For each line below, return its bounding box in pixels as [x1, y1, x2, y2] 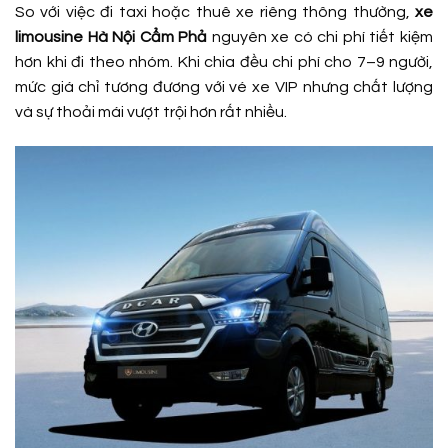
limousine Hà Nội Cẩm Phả [15, 29, 208, 46]
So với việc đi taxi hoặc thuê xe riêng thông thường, [15, 4, 415, 21]
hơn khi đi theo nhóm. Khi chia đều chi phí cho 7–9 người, [15, 54, 433, 71]
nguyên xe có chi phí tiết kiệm [207, 29, 434, 46]
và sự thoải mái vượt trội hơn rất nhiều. [15, 104, 287, 121]
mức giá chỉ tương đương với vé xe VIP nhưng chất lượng [15, 79, 433, 96]
